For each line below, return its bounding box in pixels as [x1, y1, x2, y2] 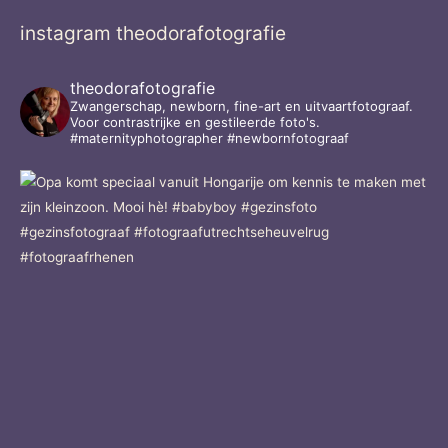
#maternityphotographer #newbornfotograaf [70, 129, 349, 146]
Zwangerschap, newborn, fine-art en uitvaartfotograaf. [70, 97, 413, 114]
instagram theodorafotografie [20, 20, 286, 45]
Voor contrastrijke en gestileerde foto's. [70, 113, 320, 130]
